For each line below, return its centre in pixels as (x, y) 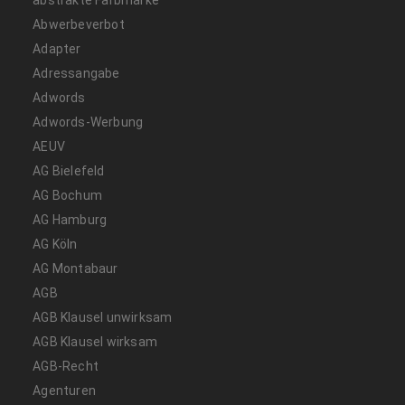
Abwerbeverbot (79, 25)
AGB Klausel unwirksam (103, 318)
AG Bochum (68, 196)
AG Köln (55, 245)
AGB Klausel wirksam (95, 342)
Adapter (57, 49)
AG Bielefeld (69, 171)
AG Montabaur (75, 269)
